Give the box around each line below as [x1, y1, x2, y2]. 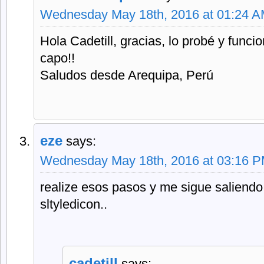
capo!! [40, 51, 75, 65]
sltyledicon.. [40, 197, 107, 212]
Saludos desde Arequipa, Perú [40, 68, 213, 82]
